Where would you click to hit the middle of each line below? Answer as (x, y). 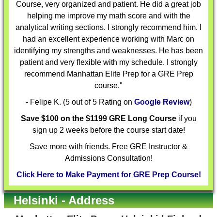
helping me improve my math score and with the (108, 16)
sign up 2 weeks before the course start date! (108, 130)
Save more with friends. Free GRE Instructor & (108, 147)
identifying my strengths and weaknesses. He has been (108, 51)
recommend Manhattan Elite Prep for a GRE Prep (108, 74)
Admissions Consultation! (108, 158)
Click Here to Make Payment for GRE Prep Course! (108, 175)
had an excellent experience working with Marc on (108, 39)
